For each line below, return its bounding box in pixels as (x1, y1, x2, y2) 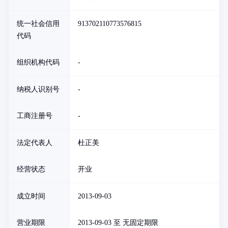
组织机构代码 (17, 59, 60, 66)
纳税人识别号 (17, 85, 60, 93)
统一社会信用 (17, 20, 60, 27)
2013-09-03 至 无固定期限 (78, 219, 158, 226)
